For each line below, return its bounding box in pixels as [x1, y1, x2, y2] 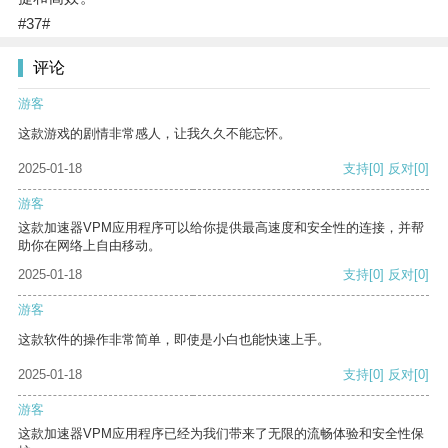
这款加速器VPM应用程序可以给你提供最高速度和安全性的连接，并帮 [18, 220, 424, 236]
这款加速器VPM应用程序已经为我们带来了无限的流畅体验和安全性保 [18, 426, 424, 442]
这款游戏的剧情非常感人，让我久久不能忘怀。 [18, 126, 291, 142]
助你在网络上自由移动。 [18, 238, 161, 254]
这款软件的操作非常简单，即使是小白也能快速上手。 [18, 332, 330, 348]
